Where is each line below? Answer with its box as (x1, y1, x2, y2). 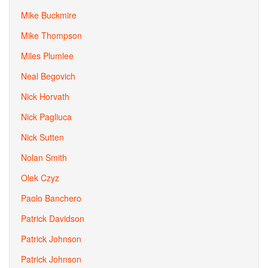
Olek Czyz (21, 172, 59, 184)
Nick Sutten (21, 131, 64, 143)
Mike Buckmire (21, 9, 77, 21)
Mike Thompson (21, 29, 82, 41)
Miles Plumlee (21, 50, 74, 62)
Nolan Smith (21, 151, 67, 163)
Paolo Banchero (21, 192, 81, 204)
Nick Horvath (21, 90, 69, 102)
